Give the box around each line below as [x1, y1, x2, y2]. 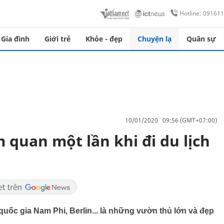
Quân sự [186, 34, 216, 43]
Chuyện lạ [137, 34, 171, 43]
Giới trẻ [44, 34, 70, 43]
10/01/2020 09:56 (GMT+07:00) [125, 115, 217, 124]
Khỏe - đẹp [85, 34, 122, 43]
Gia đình [1, 34, 29, 43]
